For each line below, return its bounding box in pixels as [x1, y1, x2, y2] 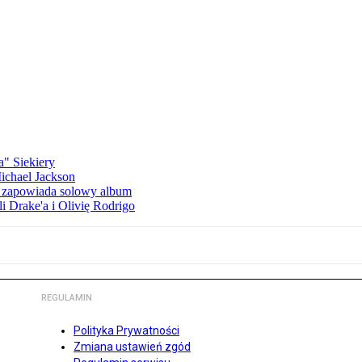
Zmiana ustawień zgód [74, 340, 191, 354]
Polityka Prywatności [74, 324, 179, 338]
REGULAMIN [41, 293, 92, 304]
